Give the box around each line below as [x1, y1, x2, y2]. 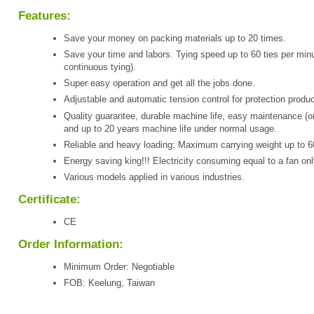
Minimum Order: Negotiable [64, 261, 175, 273]
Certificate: [18, 193, 81, 207]
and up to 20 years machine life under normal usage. [64, 123, 277, 134]
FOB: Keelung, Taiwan [64, 278, 155, 289]
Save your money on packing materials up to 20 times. [64, 32, 286, 43]
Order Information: [18, 238, 123, 252]
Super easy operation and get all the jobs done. [64, 78, 255, 89]
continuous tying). [64, 61, 136, 72]
